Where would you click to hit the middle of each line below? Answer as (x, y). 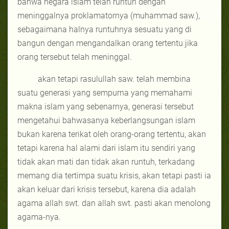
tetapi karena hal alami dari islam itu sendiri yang (106, 148)
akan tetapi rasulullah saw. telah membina (114, 79)
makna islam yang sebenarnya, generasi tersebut (106, 106)
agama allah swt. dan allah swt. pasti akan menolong (114, 203)
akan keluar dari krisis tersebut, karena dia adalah (107, 189)
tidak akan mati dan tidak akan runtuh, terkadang (106, 162)
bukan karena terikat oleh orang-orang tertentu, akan (112, 134)
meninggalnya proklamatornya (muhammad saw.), (109, 15)
